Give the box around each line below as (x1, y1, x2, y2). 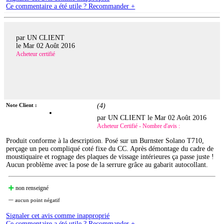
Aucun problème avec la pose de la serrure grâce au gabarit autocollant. (6, 160, 208, 168)
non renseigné (14, 184, 49, 191)
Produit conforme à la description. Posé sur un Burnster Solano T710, (6, 136, 204, 144)
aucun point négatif (13, 196, 60, 203)
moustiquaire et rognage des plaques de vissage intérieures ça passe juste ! (6, 152, 214, 160)
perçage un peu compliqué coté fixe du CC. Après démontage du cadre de (6, 144, 214, 152)
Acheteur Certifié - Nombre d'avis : (97, 122, 180, 129)
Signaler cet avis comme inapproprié (6, 211, 110, 219)
